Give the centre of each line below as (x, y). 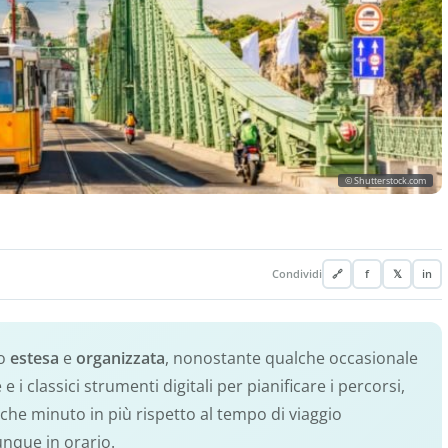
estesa (34, 357)
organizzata (120, 357)
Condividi (297, 274)
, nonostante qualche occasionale (291, 357)
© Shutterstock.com (385, 180)
